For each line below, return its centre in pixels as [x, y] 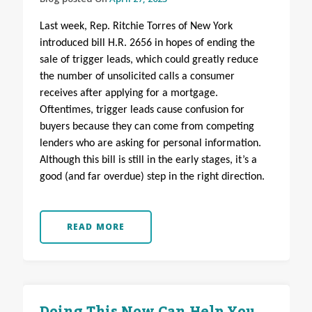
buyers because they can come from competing [147, 127]
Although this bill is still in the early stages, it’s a [148, 161]
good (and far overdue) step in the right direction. [152, 177]
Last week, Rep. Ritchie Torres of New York [136, 27]
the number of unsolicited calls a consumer [137, 77]
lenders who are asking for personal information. [150, 144]
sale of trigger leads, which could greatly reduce [149, 60]
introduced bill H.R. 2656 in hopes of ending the [147, 44]
